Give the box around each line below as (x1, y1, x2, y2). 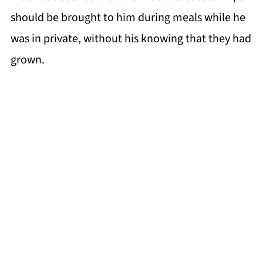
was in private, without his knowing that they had (10, 30, 251, 47)
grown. (10, 51, 45, 68)
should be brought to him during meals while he (10, 9, 245, 26)
